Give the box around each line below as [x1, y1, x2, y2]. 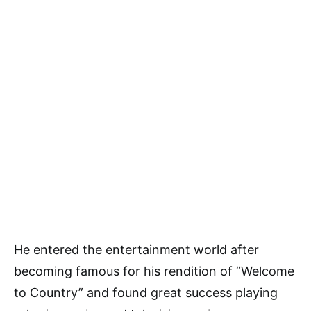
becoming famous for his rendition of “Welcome [14, 264, 294, 278]
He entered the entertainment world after [14, 242, 259, 257]
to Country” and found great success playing [14, 285, 278, 300]
